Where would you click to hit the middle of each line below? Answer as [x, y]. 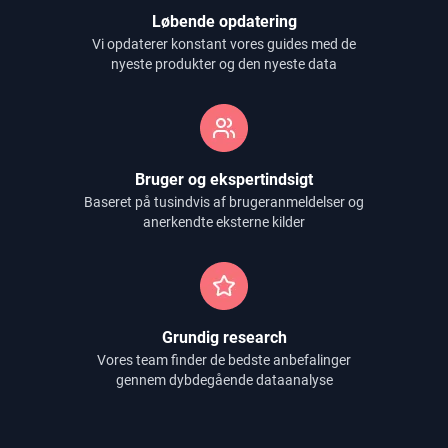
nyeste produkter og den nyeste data [224, 64]
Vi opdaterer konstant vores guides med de [224, 44]
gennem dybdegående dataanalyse [224, 380]
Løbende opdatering [224, 21]
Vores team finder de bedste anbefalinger [224, 360]
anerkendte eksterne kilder [224, 222]
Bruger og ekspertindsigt [224, 179]
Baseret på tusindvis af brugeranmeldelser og [224, 202]
